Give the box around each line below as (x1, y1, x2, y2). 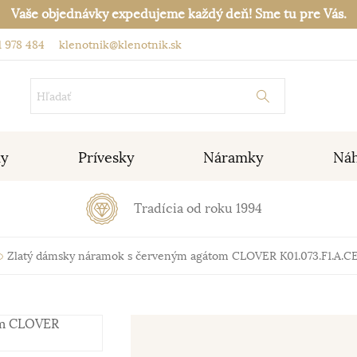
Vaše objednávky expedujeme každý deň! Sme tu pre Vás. (10, 6, 347, 22)
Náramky (203, 149, 265, 167)
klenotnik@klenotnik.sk (56, 37, 182, 52)
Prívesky (77, 149, 135, 167)
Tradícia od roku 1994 (133, 201, 262, 217)
